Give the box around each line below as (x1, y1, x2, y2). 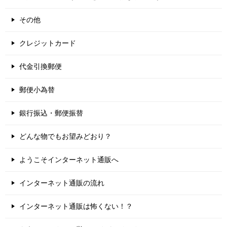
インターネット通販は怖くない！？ (19, 202, 133, 211)
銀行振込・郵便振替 (19, 109, 83, 118)
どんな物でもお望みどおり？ (19, 132, 111, 141)
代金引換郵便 (19, 62, 62, 71)
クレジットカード (19, 39, 76, 48)
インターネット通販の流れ (19, 179, 104, 187)
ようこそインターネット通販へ (19, 156, 119, 164)
